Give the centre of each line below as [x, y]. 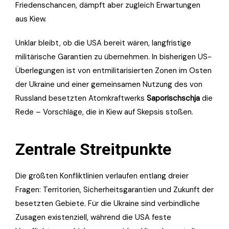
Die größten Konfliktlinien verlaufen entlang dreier [102, 176]
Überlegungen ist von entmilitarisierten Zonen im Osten [113, 71]
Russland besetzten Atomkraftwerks [81, 98]
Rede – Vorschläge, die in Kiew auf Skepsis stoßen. [104, 112]
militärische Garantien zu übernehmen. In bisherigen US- [113, 57]
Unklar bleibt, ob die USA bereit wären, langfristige [103, 43]
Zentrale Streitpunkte [93, 150]
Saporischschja [173, 98]
